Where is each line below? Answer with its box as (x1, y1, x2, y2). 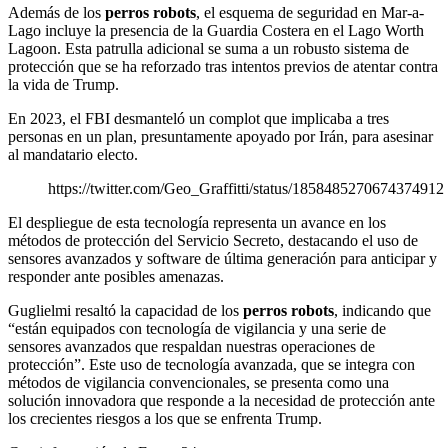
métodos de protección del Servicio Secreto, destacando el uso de (8, 232, 418, 250)
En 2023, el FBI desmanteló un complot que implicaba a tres (8, 110, 389, 128)
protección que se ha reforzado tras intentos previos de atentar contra (8, 58, 438, 76)
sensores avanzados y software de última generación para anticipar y (8, 250, 437, 268)
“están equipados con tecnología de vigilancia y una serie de (8, 320, 386, 338)
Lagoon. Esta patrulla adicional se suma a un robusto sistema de (8, 40, 409, 58)
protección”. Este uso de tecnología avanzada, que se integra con (8, 356, 415, 374)
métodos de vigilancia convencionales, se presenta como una (8, 374, 389, 392)
